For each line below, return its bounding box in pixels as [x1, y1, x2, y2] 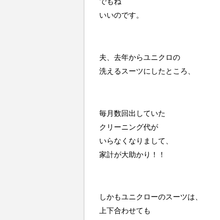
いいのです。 [99, 11, 143, 19]
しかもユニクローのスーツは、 [99, 192, 202, 201]
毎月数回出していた [99, 109, 165, 117]
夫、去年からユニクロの [99, 53, 180, 61]
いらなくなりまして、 [99, 137, 173, 145]
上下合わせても [99, 206, 151, 215]
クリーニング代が [99, 123, 158, 131]
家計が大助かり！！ [99, 150, 165, 159]
